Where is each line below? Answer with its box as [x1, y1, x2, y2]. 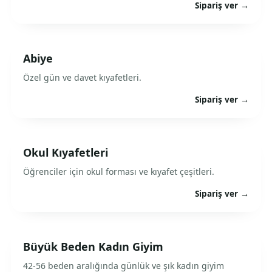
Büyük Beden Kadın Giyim [23, 239, 163, 254]
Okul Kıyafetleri [23, 145, 108, 160]
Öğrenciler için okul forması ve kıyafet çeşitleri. [23, 166, 214, 177]
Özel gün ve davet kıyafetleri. [23, 72, 141, 83]
